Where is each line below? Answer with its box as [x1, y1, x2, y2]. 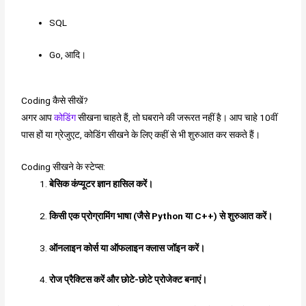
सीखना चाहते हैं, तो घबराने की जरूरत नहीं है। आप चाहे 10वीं [76, 111, 278, 123]
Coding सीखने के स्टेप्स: [21, 161, 106, 172]
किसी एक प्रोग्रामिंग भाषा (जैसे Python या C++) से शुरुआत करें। [49, 210, 273, 221]
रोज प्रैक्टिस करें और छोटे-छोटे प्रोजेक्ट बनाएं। [49, 274, 208, 286]
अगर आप [21, 111, 55, 123]
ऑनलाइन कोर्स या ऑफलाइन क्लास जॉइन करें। [49, 242, 206, 253]
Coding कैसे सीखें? [21, 94, 89, 106]
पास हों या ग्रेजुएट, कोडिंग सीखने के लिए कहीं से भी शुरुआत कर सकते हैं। [21, 128, 261, 140]
